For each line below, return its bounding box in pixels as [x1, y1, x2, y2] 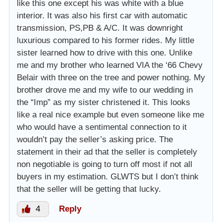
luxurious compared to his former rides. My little [17, 36, 194, 46]
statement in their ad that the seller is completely [17, 147, 197, 157]
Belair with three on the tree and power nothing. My [17, 73, 205, 83]
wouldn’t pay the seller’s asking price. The [17, 135, 173, 145]
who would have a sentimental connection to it [17, 122, 187, 132]
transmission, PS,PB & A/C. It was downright [17, 23, 183, 33]
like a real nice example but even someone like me [17, 110, 204, 120]
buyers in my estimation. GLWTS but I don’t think [17, 172, 199, 182]
